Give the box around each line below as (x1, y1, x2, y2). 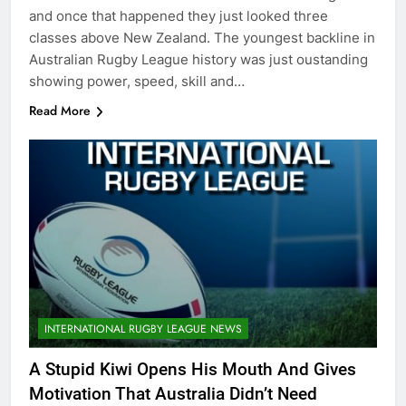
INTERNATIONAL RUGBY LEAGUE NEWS (44, 321, 242, 338)
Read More (29, 101, 91, 120)
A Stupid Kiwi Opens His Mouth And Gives (29, 359, 356, 381)
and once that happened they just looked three (29, 6, 328, 24)
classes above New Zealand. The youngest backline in (29, 28, 375, 46)
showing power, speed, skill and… (29, 72, 245, 90)
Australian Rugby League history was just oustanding (29, 50, 368, 68)
